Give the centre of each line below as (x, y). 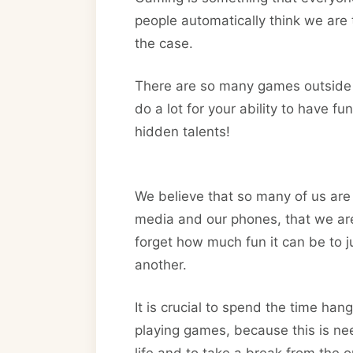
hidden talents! (184, 132)
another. (161, 264)
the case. (164, 43)
